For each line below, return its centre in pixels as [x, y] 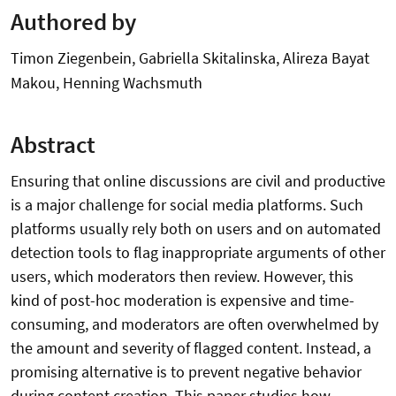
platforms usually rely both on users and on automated [196, 229]
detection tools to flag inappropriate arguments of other [198, 253]
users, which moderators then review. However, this [182, 277]
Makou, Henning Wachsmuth [107, 82]
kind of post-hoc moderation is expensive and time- [183, 301]
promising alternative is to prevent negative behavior [186, 372]
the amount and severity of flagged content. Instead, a [191, 348]
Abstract [53, 145]
